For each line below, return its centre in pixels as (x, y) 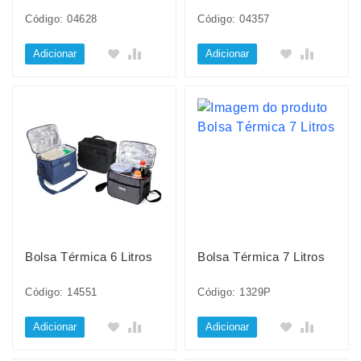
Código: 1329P (234, 292)
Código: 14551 (61, 292)
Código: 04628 (61, 19)
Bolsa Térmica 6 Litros (89, 257)
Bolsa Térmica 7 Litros (261, 257)
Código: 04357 (234, 19)
